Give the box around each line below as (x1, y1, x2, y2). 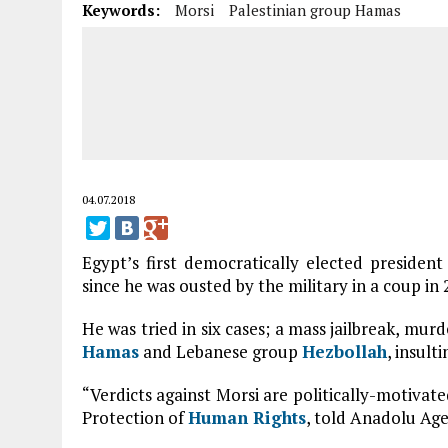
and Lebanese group (139, 340, 302, 363)
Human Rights (188, 406, 306, 429)
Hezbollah (302, 340, 387, 363)
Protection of (82, 406, 188, 429)
